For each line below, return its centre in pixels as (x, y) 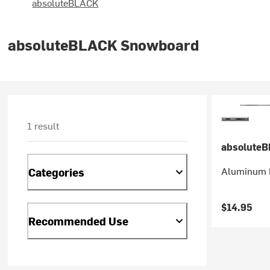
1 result (43, 125)
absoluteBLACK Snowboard (104, 45)
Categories (57, 172)
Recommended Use (79, 221)
